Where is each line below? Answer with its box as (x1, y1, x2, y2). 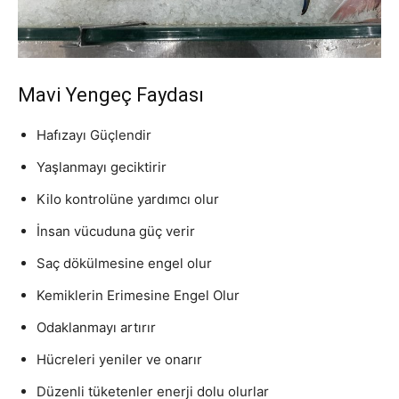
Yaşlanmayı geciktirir (37, 158, 167, 175)
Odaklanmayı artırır (37, 318, 156, 336)
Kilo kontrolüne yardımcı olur (37, 190, 219, 208)
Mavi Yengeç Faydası (18, 83, 204, 106)
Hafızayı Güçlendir (37, 126, 151, 143)
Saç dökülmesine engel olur (37, 254, 212, 272)
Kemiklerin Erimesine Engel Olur (37, 286, 240, 304)
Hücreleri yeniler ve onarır (37, 350, 202, 368)
